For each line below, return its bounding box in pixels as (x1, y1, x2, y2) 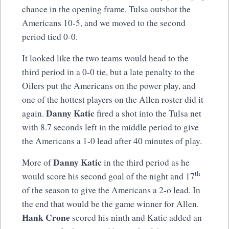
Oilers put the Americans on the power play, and (22, 79, 196, 91)
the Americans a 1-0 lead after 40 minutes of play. (22, 134, 207, 147)
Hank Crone (22, 211, 70, 224)
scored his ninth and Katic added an (70, 211, 202, 223)
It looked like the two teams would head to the (22, 52, 189, 64)
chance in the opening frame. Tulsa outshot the (22, 3, 191, 15)
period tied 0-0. (22, 30, 78, 42)
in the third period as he (102, 156, 190, 168)
